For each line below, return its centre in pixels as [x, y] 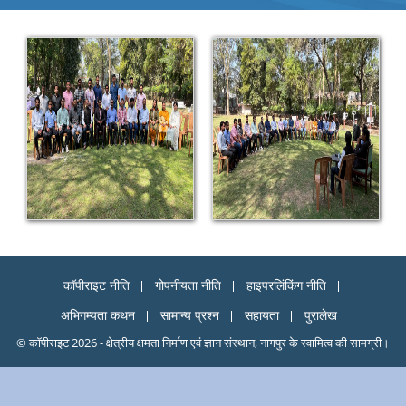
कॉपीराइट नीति [96, 285]
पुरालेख [320, 315]
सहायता [261, 315]
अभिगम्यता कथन [97, 315]
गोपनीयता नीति [188, 285]
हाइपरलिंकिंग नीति [286, 285]
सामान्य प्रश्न [189, 315]
